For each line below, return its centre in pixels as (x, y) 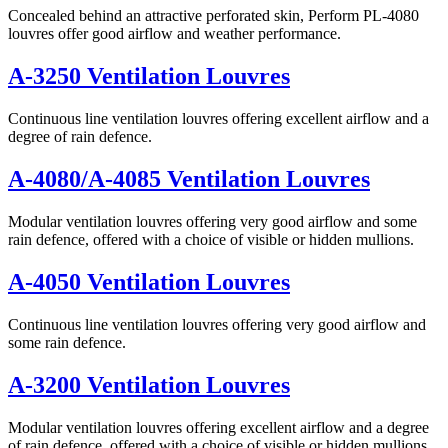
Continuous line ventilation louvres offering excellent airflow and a (218, 119)
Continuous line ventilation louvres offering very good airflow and (217, 324)
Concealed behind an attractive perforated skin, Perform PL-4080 (213, 16)
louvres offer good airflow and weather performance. (174, 34)
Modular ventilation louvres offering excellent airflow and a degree (218, 427)
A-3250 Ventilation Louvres (149, 76)
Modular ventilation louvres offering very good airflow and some (212, 222)
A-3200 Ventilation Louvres (149, 384)
